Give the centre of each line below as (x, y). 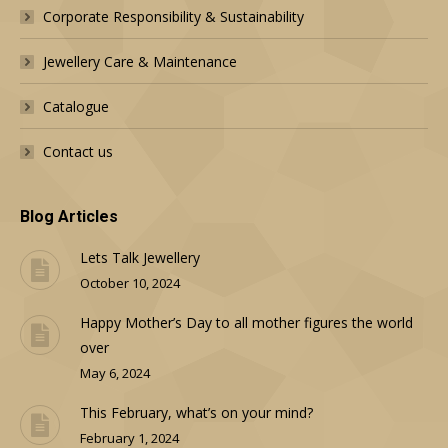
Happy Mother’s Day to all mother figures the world (246, 323)
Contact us (78, 152)
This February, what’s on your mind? (196, 413)
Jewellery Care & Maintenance (140, 62)
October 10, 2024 (130, 283)
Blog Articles (69, 217)
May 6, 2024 (115, 373)
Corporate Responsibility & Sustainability (173, 17)
